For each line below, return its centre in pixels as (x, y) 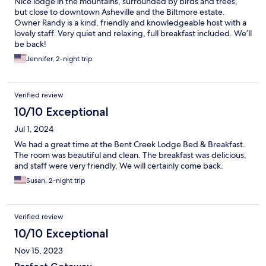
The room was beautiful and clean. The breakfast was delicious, (130, 155)
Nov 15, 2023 (39, 251)
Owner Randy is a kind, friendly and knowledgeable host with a (130, 23)
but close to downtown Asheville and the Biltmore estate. (120, 12)
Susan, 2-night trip (56, 181)
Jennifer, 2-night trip (59, 59)
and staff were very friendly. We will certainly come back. (119, 166)
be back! (30, 44)
